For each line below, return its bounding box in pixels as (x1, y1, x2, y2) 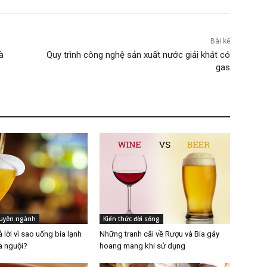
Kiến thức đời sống (103, 215, 160, 223)
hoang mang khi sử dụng (100, 241, 186, 251)
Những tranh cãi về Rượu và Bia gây (100, 229, 220, 239)
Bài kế (210, 37, 230, 46)
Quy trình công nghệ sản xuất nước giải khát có (46, 49, 230, 61)
